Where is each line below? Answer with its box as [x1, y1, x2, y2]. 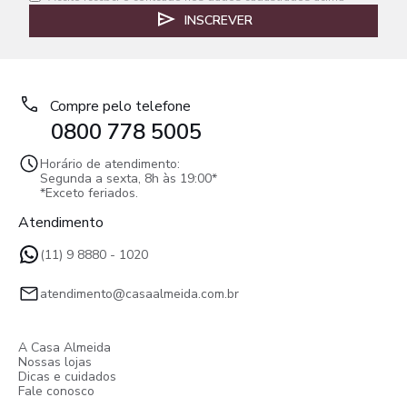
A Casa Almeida [18, 339, 111, 356]
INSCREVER [184, 12, 253, 29]
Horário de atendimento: [40, 155, 180, 173]
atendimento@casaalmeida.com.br [40, 285, 239, 303]
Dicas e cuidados [18, 368, 116, 385]
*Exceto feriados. [40, 184, 138, 202]
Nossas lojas [18, 353, 92, 371]
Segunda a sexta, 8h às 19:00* [40, 170, 217, 187]
